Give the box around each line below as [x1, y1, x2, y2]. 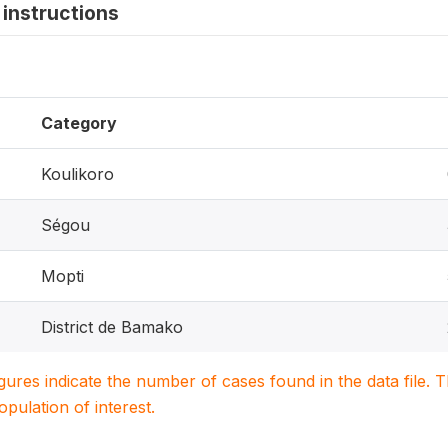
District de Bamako [41, 317, 183, 337]
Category [41, 113, 117, 133]
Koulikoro [41, 164, 114, 184]
